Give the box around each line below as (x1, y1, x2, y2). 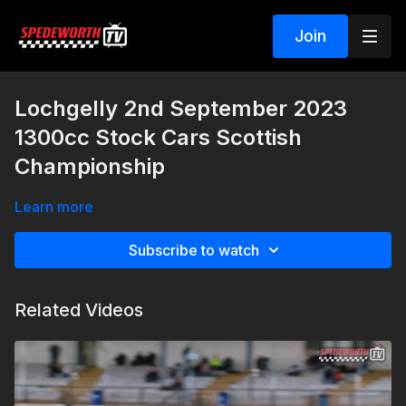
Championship (14, 153, 165, 179)
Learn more (14, 198, 93, 216)
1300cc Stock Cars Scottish (14, 124, 302, 150)
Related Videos (14, 299, 143, 321)
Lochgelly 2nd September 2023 (14, 95, 347, 121)
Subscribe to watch (129, 241, 259, 259)
